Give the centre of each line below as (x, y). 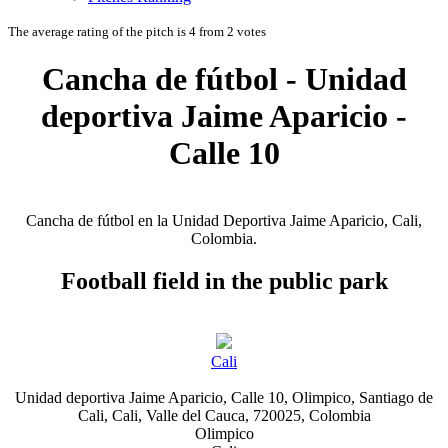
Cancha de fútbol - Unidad (224, 79)
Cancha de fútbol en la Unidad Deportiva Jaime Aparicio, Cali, (224, 220)
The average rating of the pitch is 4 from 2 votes (137, 31)
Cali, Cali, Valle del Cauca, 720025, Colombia (224, 415)
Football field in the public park (224, 280)
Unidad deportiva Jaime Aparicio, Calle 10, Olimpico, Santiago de (224, 397)
